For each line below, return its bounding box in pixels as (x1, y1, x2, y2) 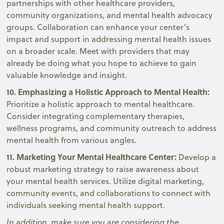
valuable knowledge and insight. (6, 69, 127, 80)
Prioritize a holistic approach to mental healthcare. (6, 98, 195, 109)
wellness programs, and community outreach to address (6, 122, 217, 133)
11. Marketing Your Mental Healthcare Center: (6, 150, 179, 162)
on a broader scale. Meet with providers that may (6, 45, 190, 56)
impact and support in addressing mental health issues (6, 33, 211, 44)
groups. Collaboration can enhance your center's (6, 21, 190, 32)
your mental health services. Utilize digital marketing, (6, 175, 204, 186)
